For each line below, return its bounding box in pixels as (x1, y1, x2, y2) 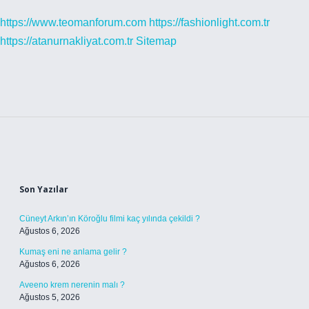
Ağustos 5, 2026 (19, 292, 80, 302)
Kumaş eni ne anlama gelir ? (19, 247, 127, 257)
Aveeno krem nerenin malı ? (19, 280, 125, 290)
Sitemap (136, 35, 177, 47)
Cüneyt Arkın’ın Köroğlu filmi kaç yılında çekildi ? (19, 214, 200, 223)
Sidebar (19, 149, 93, 176)
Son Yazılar (19, 183, 68, 195)
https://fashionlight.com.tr (149, 17, 270, 28)
